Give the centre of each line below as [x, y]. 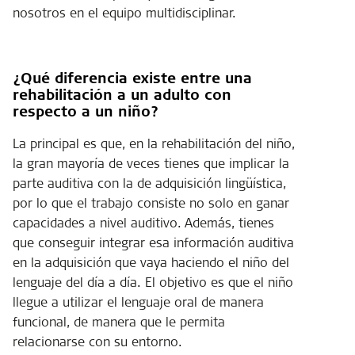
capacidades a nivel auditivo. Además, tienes [143, 222]
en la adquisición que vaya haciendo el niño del [151, 262]
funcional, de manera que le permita [119, 321]
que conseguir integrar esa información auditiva [153, 242]
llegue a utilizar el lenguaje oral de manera [138, 302]
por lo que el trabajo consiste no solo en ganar [151, 202]
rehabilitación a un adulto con [122, 94]
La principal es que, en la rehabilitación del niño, [154, 143]
